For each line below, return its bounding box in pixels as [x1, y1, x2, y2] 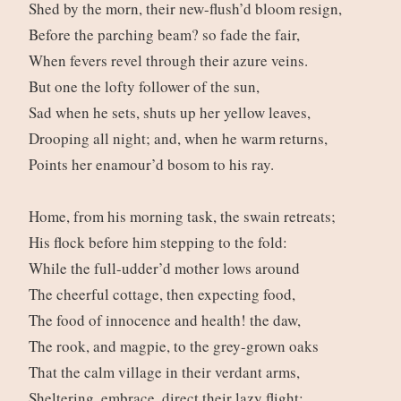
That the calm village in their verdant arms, [28, 362, 305, 383]
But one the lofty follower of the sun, [28, 76, 265, 98]
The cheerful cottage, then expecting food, [28, 284, 301, 305]
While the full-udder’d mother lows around [28, 258, 305, 279]
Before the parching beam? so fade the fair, [28, 24, 305, 46]
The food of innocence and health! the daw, [28, 310, 306, 331]
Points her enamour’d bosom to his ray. [28, 154, 279, 175]
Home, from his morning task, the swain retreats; [28, 206, 341, 227]
